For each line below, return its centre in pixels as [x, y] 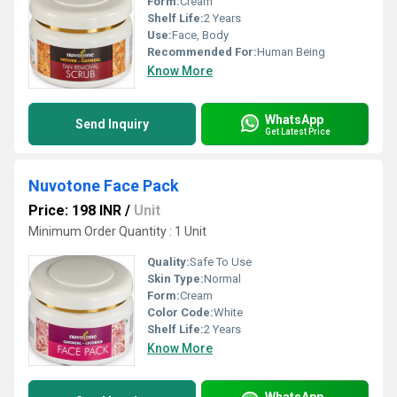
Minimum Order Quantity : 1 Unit [117, 231]
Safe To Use [221, 262]
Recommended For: [202, 52]
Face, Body [200, 35]
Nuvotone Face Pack [104, 186]
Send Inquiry [112, 124]
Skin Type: [175, 279]
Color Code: [180, 312]
